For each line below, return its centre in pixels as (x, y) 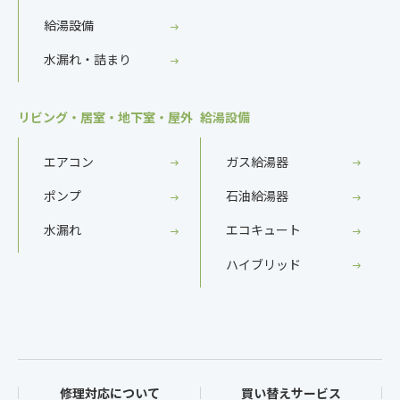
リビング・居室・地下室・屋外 (105, 117)
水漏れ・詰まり (87, 59)
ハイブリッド (263, 264)
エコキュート (263, 230)
